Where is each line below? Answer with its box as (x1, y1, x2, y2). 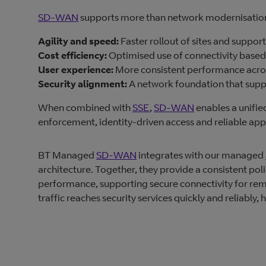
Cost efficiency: (38, 49, 107, 62)
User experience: (38, 64, 113, 76)
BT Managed (38, 149, 96, 161)
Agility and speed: (38, 35, 119, 47)
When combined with (38, 102, 132, 114)
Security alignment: (38, 78, 127, 90)
